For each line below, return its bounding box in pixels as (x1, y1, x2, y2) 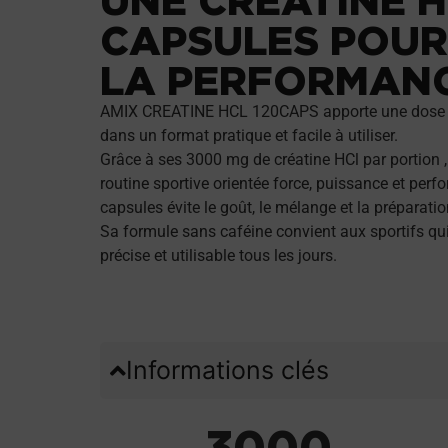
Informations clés (126, 354, 329, 385)
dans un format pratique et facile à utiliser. (100, 125, 398, 145)
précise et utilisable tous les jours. (100, 245, 337, 265)
